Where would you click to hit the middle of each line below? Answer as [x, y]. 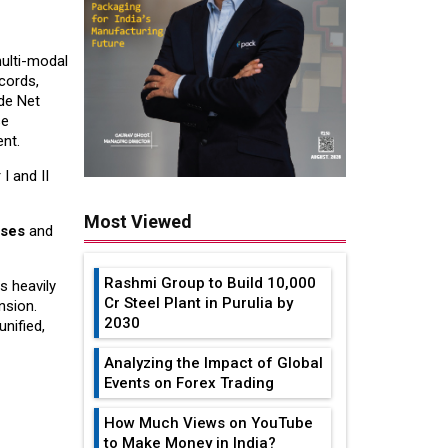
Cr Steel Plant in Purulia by [198, 303]
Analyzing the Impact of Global [213, 363]
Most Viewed [137, 222]
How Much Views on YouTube [208, 423]
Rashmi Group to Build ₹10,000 [209, 283]
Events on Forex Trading [188, 383]
